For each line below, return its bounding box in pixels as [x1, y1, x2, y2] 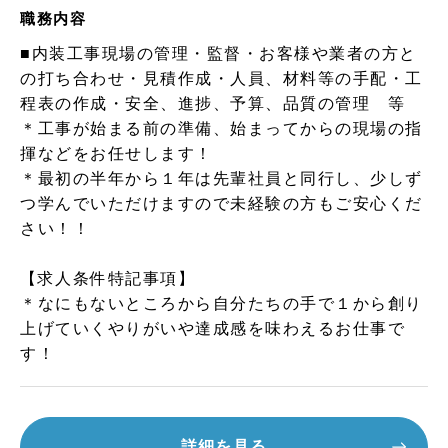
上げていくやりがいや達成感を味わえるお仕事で [20, 320, 406, 337]
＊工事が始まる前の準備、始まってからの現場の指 [20, 120, 423, 137]
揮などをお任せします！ [20, 145, 213, 162]
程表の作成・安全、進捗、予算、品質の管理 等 [20, 95, 406, 112]
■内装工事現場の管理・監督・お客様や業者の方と [20, 45, 417, 62]
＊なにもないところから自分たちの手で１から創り [20, 295, 423, 312]
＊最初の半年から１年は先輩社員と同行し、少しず [20, 170, 423, 187]
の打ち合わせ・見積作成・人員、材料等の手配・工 [20, 70, 423, 87]
